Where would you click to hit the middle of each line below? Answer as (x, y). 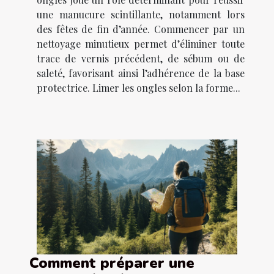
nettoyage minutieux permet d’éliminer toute (141, 44)
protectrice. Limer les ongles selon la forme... (139, 88)
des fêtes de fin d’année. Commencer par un (141, 29)
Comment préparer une (112, 263)
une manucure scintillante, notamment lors (141, 15)
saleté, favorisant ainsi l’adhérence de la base (141, 73)
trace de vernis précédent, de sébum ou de (141, 59)
